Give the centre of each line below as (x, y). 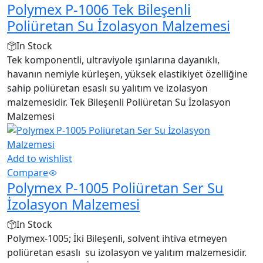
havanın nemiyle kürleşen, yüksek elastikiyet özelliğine (127, 74)
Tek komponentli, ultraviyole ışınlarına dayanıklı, (113, 60)
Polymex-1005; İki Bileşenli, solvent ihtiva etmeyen (117, 238)
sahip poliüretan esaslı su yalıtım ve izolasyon (107, 88)
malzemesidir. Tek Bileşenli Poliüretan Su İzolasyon (119, 102)
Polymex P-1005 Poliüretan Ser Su (115, 188)
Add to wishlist (40, 158)
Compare (28, 172)
